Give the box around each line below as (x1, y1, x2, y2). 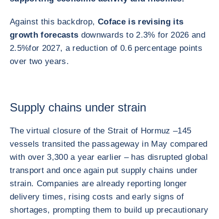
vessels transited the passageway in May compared (10, 139, 208, 149)
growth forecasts (10, 30, 79, 40)
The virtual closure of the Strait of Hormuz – (10, 126, 178, 135)
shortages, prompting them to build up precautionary (10, 205, 209, 215)
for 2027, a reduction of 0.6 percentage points (29, 44, 203, 53)
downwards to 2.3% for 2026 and (78, 30, 205, 40)
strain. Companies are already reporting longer (10, 179, 187, 188)
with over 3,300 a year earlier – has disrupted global (10, 153, 208, 162)
